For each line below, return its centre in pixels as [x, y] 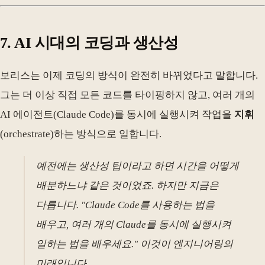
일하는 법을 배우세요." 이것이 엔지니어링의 [135, 244]
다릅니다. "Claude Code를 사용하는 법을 [126, 205]
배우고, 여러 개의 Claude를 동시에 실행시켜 [134, 225]
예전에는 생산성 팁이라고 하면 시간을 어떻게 [138, 166]
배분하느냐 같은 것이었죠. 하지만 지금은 [128, 186]
